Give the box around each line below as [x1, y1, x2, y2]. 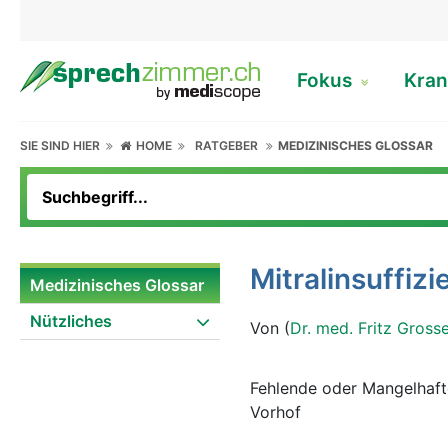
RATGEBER [195, 138, 259, 153]
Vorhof [250, 402, 301, 422]
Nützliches [30, 311, 112, 331]
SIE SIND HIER [20, 138, 106, 153]
